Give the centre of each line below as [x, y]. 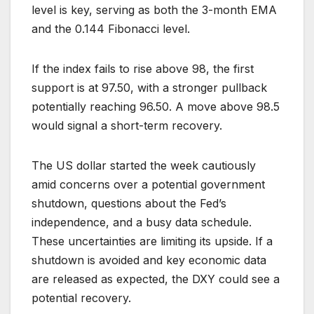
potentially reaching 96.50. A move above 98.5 [156, 107]
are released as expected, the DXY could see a [156, 279]
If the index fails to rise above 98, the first [143, 69]
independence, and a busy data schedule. [142, 223]
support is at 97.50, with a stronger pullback [149, 88]
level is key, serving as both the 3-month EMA [154, 10]
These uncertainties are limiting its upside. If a [152, 241]
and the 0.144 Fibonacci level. [111, 29]
